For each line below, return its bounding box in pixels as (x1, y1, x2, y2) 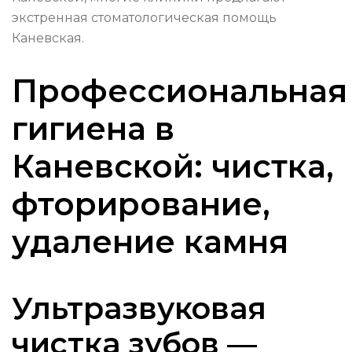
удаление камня (12, 222, 288, 262)
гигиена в (12, 109, 174, 148)
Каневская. (12, 31, 84, 46)
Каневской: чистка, (12, 147, 334, 186)
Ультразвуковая (12, 290, 266, 328)
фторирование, (12, 185, 270, 224)
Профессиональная (12, 71, 347, 111)
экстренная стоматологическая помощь (12, 10, 277, 26)
